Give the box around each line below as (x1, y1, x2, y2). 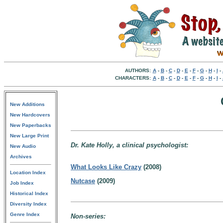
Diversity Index (10, 201, 47, 207)
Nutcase (71, 177, 95, 185)
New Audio (10, 143, 36, 149)
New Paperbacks (10, 122, 51, 128)
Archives (10, 154, 32, 159)
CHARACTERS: (114, 75, 151, 81)
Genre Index (10, 212, 40, 217)
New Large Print (10, 133, 49, 138)
